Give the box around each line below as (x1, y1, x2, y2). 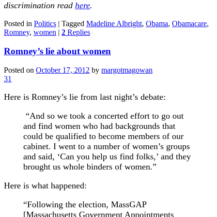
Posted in (4, 19, 32, 28)
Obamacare (172, 19, 207, 28)
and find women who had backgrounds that (23, 121, 175, 131)
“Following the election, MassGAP (23, 199, 146, 209)
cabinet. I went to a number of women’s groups (23, 141, 190, 151)
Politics (34, 19, 56, 28)
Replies (65, 28, 90, 37)
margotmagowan (101, 65, 153, 74)
